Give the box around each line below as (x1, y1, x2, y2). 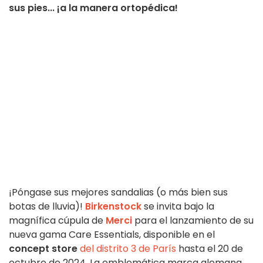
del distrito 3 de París (80, 242, 176, 256)
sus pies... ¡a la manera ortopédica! (9, 1, 178, 15)
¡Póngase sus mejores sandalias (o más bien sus (9, 186, 228, 200)
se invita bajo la (141, 200, 214, 214)
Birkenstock (85, 200, 141, 214)
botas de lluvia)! (9, 200, 85, 214)
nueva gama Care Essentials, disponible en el (9, 228, 215, 242)
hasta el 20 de (176, 242, 243, 256)
